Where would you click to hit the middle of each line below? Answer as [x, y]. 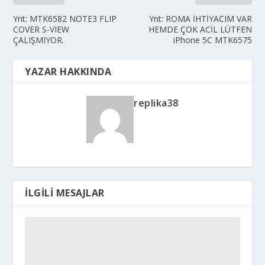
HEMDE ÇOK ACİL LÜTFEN [200, 29]
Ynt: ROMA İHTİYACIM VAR [200, 19]
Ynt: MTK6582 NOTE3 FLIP [65, 19]
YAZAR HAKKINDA [68, 72]
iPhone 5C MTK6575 [212, 40]
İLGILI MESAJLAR [65, 193]
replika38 [156, 103]
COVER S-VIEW [41, 29]
